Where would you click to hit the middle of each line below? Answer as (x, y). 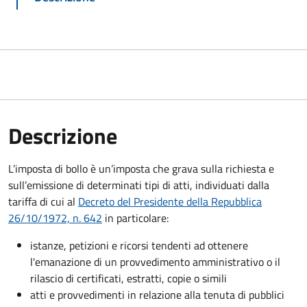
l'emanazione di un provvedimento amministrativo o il (155, 261)
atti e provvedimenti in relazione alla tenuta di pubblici (157, 294)
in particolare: (135, 218)
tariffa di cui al (43, 201)
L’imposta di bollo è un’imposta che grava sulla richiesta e (141, 168)
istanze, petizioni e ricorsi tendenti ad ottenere (139, 245)
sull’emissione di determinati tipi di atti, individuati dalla (139, 185)
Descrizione (63, 135)
